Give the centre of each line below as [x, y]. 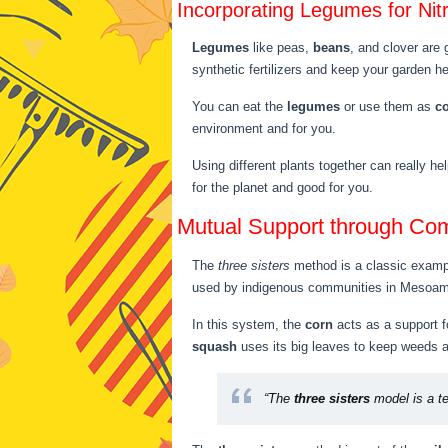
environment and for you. [264, 128]
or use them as [387, 106]
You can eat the [239, 106]
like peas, [281, 47]
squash [214, 346]
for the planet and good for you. [282, 187]
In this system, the [248, 324]
